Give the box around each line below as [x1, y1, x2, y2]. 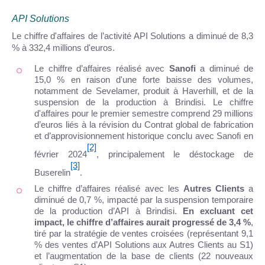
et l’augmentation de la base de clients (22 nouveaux [34, 251, 253, 261]
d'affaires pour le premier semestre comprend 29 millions [34, 109, 253, 119]
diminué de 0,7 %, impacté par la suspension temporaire [34, 195, 253, 205]
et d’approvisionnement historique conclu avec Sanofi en [34, 131, 253, 141]
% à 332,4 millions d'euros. [12, 43, 115, 53]
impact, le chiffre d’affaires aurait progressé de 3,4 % [34, 217, 251, 227]
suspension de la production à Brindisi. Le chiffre [34, 98, 253, 108]
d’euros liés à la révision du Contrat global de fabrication [34, 120, 253, 130]
